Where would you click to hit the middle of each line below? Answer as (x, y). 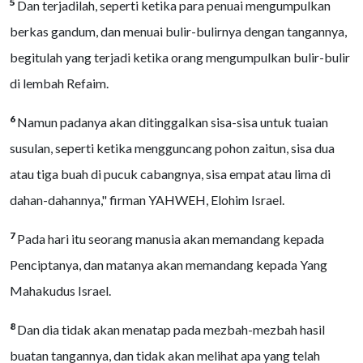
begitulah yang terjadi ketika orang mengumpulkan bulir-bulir (180, 57)
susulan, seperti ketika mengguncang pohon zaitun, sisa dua (172, 148)
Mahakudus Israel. (60, 290)
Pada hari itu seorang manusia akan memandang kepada (171, 239)
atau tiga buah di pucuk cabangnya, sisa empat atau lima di (170, 174)
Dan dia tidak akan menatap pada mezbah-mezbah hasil (171, 329)
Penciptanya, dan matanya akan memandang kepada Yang (169, 265)
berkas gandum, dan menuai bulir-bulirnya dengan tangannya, (178, 31)
